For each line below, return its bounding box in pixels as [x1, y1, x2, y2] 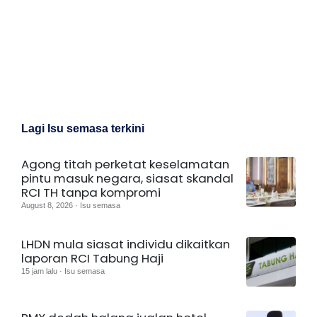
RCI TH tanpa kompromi [21, 183, 161, 201]
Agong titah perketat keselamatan [21, 155, 229, 173]
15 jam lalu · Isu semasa [21, 266, 105, 275]
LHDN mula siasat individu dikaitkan [21, 235, 230, 253]
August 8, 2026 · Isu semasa [21, 200, 120, 209]
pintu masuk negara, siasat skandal [21, 169, 234, 187]
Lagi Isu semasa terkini [21, 122, 144, 134]
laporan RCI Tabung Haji [21, 249, 163, 267]
